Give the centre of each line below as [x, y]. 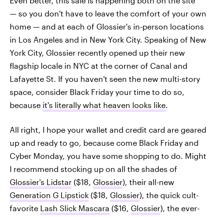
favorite [25, 208]
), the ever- [180, 208]
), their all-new [148, 182]
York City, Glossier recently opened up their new [97, 53]
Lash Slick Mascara [75, 208]
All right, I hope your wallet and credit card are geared [108, 130]
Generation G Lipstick [49, 195]
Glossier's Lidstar [41, 182]
